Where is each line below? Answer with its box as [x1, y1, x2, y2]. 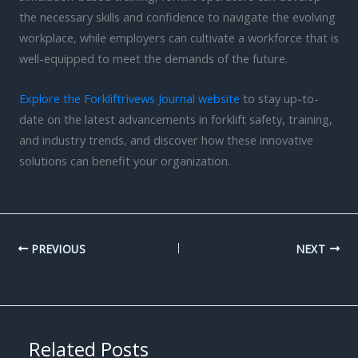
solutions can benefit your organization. [19, 152, 230, 169]
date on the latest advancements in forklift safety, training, [19, 110, 332, 127]
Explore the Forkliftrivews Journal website [19, 89, 240, 106]
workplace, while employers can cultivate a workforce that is [19, 30, 339, 46]
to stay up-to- [240, 89, 319, 106]
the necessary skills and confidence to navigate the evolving [19, 9, 336, 26]
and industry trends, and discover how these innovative [19, 131, 313, 148]
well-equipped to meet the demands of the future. [19, 50, 288, 67]
